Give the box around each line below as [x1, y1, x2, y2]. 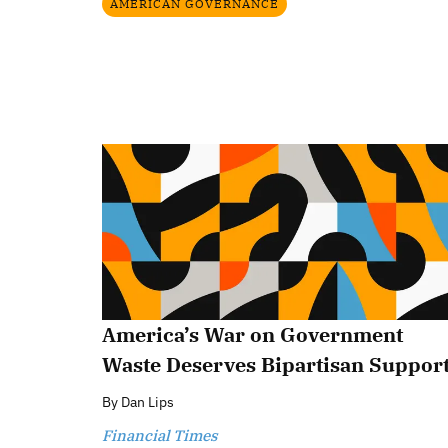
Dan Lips [121, 393, 174, 412]
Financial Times [102, 426, 217, 446]
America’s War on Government [102, 321, 403, 349]
